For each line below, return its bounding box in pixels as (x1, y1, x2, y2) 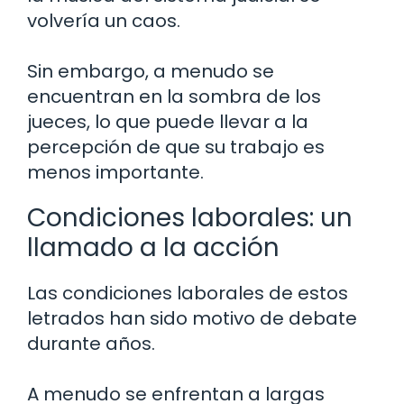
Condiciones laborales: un (27, 200, 353, 236)
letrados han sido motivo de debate (27, 306, 357, 332)
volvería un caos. (27, 8, 180, 34)
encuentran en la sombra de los (27, 84, 321, 110)
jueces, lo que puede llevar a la (27, 109, 308, 135)
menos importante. (27, 160, 204, 186)
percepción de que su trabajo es (27, 134, 325, 161)
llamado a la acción (27, 230, 280, 266)
